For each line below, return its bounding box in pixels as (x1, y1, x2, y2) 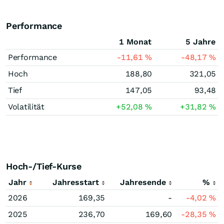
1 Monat (119, 37, 151, 46)
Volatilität (8, 102, 44, 111)
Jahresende (120, 177, 166, 187)
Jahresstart (52, 177, 99, 187)
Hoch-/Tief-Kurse (6, 161, 82, 171)
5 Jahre (185, 37, 215, 46)
